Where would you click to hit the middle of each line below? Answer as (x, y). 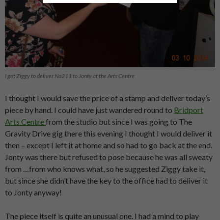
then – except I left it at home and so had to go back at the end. (109, 145)
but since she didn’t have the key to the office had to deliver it (106, 181)
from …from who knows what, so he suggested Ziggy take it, (105, 169)
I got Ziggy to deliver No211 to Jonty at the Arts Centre (70, 76)
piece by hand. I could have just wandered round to (89, 110)
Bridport (189, 110)
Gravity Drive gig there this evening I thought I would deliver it (109, 134)
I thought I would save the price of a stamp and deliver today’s (108, 98)
